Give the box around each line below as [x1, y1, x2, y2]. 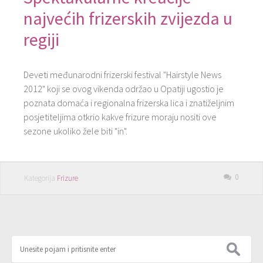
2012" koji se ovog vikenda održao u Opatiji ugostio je [23, 83, 224, 95]
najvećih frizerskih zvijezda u [23, 7, 232, 29]
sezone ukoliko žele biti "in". [23, 125, 127, 137]
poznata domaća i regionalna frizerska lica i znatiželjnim [23, 97, 234, 109]
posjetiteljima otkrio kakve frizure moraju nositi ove [23, 111, 217, 123]
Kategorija [24, 173, 57, 183]
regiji [23, 28, 59, 50]
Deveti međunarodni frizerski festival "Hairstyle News [23, 69, 221, 80]
